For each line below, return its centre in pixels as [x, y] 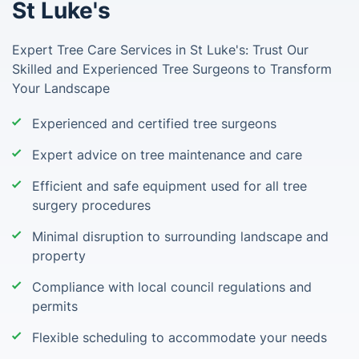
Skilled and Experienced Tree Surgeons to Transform [172, 69]
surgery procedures [91, 205]
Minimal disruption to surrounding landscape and [180, 236]
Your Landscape [61, 88]
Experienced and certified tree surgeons [154, 123]
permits [55, 306]
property [59, 256]
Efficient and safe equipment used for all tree [169, 186]
